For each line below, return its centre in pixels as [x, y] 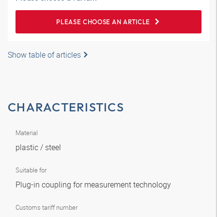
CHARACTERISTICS [66, 107]
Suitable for [31, 170]
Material [27, 133]
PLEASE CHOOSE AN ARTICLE [103, 22]
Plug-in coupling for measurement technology [94, 185]
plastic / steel [39, 147]
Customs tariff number [46, 207]
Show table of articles [44, 55]
